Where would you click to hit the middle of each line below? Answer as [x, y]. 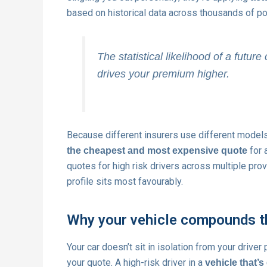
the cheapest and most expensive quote [157, 150]
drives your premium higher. [164, 74]
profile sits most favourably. [125, 181]
